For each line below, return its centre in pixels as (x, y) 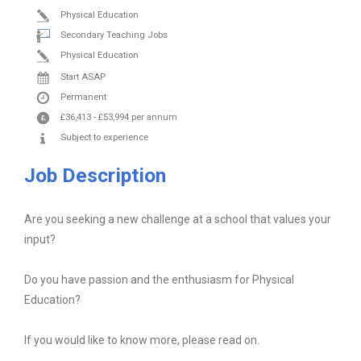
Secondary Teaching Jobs (114, 35)
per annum (154, 118)
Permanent (83, 98)
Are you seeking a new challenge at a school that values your (177, 220)
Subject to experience (104, 138)
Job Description (95, 176)
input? (39, 240)
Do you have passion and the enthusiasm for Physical (159, 280)
